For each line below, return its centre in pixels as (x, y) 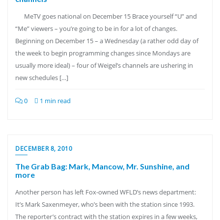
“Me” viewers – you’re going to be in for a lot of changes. (96, 28)
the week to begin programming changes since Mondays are (103, 53)
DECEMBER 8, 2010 (44, 149)
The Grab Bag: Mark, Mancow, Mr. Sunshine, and (102, 166)
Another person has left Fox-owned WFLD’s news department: (106, 192)
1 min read (55, 101)
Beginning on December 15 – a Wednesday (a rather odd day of (107, 41)
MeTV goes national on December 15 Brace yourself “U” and (106, 16)
